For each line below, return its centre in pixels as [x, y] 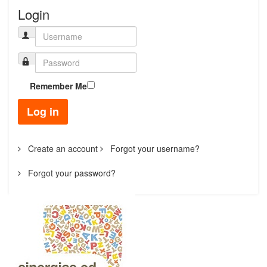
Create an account [62, 148]
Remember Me [58, 86]
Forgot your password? [71, 173]
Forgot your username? [154, 148]
